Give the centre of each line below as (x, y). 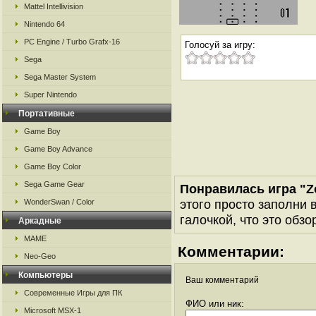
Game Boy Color (53, 166)
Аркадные (40, 221)
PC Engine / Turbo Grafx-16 (72, 42)
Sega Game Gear (54, 184)
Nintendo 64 (44, 24)
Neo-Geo (40, 256)
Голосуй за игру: (220, 45)
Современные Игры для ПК (73, 293)
